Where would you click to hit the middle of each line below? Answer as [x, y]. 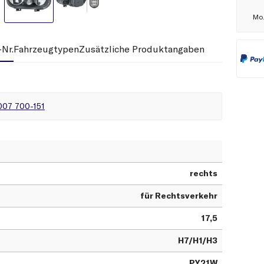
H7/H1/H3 [198, 241]
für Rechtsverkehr [179, 196]
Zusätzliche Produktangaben [142, 49]
